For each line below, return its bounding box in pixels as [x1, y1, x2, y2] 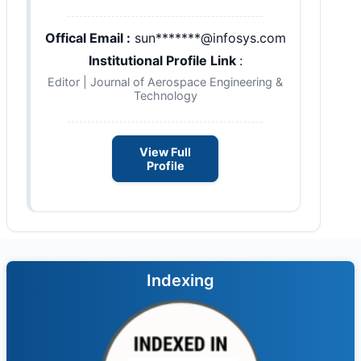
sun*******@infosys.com [134, 29, 286, 46]
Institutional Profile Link [88, 52, 239, 68]
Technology [133, 88, 197, 102]
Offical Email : [44, 29, 131, 46]
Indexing [147, 270, 214, 290]
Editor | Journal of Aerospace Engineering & [48, 74, 283, 89]
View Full [139, 144, 191, 159]
